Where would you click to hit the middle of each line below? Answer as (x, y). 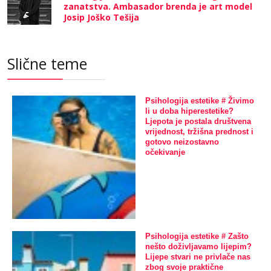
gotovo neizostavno (182, 142)
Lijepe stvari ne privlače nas (198, 256)
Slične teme (47, 63)
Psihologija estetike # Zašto (197, 236)
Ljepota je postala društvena (198, 121)
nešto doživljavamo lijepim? (198, 246)
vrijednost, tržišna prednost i (199, 131)
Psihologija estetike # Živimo (200, 100)
